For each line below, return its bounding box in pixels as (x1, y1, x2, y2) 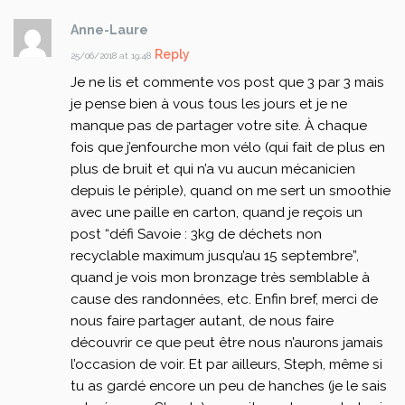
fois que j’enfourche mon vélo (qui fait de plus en (70, 139, 385, 156)
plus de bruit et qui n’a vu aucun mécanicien (70, 161, 355, 178)
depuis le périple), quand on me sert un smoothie (70, 183, 391, 200)
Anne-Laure (70, 23, 148, 38)
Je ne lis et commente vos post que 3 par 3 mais (70, 74, 384, 91)
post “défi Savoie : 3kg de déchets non (70, 226, 322, 243)
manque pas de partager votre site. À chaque (70, 118, 367, 135)
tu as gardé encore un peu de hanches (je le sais (70, 378, 387, 395)
